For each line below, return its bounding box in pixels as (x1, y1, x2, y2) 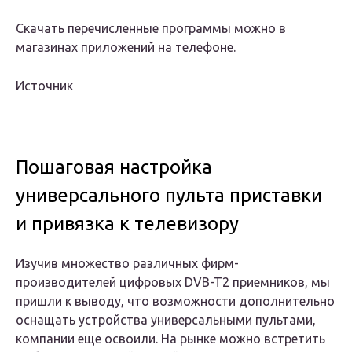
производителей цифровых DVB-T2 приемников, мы (16, 275, 330, 290)
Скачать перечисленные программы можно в (16, 21, 286, 36)
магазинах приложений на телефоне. (16, 40, 236, 55)
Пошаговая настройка (16, 156, 212, 178)
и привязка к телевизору (16, 213, 239, 235)
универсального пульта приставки (16, 185, 322, 207)
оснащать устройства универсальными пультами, (16, 313, 316, 328)
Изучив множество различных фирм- (16, 256, 239, 271)
